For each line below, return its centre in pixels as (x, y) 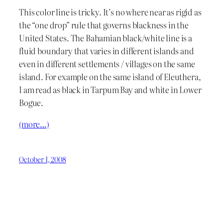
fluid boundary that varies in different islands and (107, 51)
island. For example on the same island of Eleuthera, (110, 77)
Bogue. (31, 103)
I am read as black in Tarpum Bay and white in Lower (110, 90)
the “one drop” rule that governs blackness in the (104, 25)
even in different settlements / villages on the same (107, 64)
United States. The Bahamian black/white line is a (106, 38)
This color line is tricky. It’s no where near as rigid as (110, 12)
